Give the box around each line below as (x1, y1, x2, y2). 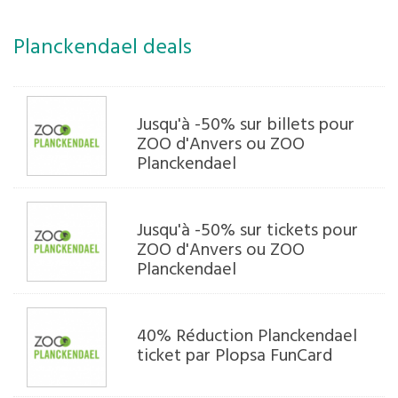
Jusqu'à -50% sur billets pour (137, 111, 355, 139)
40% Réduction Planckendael (137, 322, 358, 351)
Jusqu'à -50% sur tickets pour (137, 217, 359, 245)
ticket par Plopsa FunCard (137, 342, 333, 370)
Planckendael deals (13, 31, 192, 65)
